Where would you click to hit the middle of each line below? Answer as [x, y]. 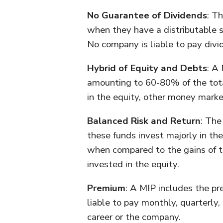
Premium [106, 188]
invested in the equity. [133, 164]
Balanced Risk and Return [144, 121]
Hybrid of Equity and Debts [147, 68]
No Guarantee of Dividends [147, 15]
